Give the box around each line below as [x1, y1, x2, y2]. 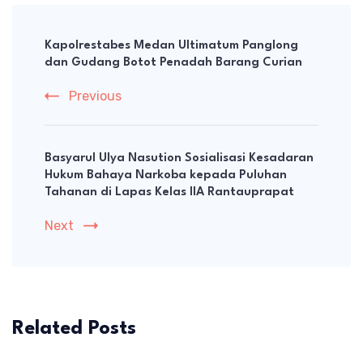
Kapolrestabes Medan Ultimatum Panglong [45, 40, 298, 53]
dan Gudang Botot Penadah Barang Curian [45, 57, 302, 70]
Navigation [11, 40, 129, 63]
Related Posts [12, 319, 136, 340]
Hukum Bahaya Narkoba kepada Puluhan [45, 169, 287, 182]
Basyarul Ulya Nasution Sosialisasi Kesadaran [45, 152, 314, 165]
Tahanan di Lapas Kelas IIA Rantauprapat [45, 186, 294, 199]
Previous [69, 88, 122, 105]
